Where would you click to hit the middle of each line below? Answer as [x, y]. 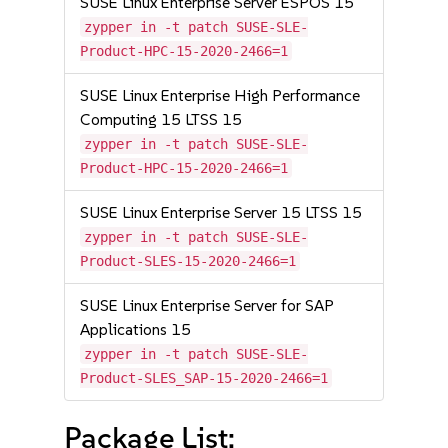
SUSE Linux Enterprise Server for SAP [207, 305]
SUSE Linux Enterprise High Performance [220, 95]
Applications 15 [136, 329]
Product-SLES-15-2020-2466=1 [188, 261]
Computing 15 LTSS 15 [161, 119]
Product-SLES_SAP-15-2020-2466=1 [204, 378]
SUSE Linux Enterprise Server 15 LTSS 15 [221, 212]
